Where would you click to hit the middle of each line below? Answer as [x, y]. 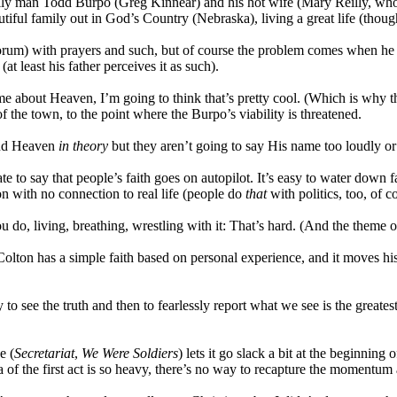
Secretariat [44, 353]
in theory [83, 145]
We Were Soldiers [130, 353]
